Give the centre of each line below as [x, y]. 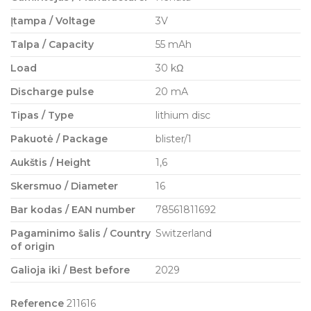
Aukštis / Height [51, 162]
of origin [33, 246]
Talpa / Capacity [52, 44]
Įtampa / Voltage [53, 20]
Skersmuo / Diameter [64, 186]
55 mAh [174, 44]
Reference [37, 303]
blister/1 [174, 138]
